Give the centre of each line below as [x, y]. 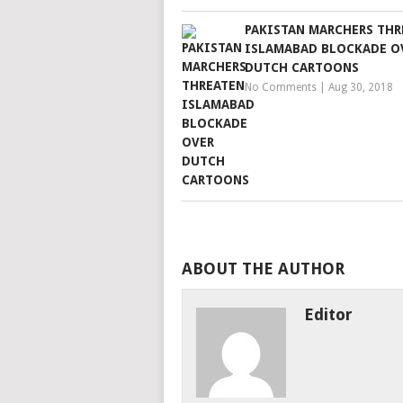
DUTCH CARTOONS [302, 67]
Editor [328, 314]
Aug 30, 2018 [361, 87]
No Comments [281, 87]
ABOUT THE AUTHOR [263, 269]
